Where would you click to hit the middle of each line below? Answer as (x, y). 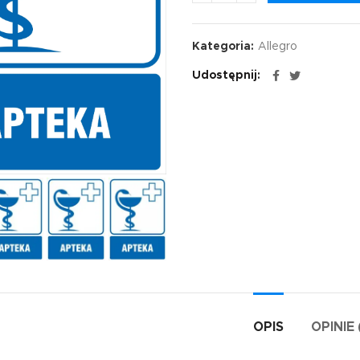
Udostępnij (225, 76)
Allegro (278, 47)
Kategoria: (225, 47)
